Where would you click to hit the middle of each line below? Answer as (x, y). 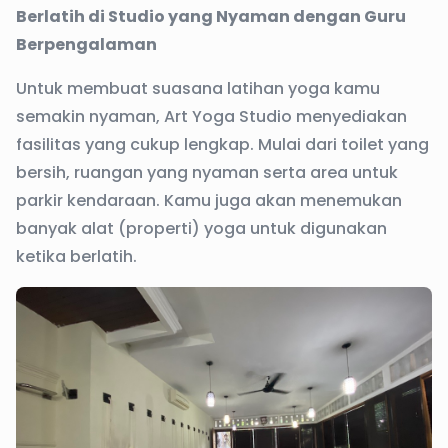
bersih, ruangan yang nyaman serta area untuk (207, 173)
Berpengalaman (86, 45)
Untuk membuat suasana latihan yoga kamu (198, 89)
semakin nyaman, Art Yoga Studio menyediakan (211, 117)
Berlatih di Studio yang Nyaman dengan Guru (211, 17)
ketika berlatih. (76, 257)
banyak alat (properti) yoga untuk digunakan (201, 229)
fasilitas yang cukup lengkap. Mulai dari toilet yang (222, 145)
